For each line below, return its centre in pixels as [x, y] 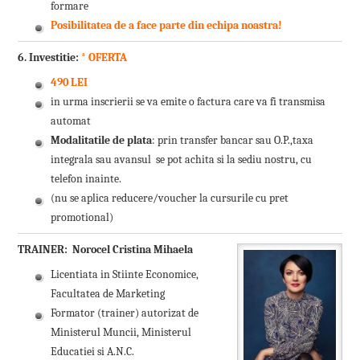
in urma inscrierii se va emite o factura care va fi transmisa [188, 102]
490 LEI [70, 83]
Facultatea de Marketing [108, 294]
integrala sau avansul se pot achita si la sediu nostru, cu [182, 160]
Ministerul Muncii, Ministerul [121, 333]
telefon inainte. [86, 179]
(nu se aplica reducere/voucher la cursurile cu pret [170, 198]
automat [71, 121]
